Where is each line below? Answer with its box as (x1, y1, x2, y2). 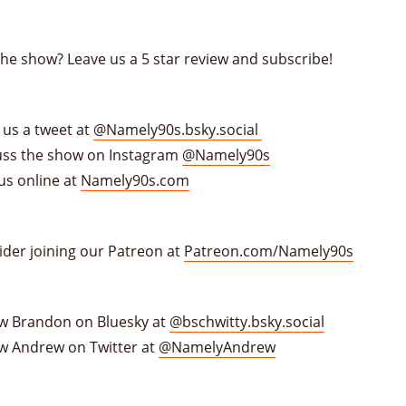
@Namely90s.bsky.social (93, 119, 262, 140)
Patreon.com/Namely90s (184, 240, 353, 261)
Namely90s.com (81, 169, 189, 190)
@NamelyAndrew (159, 336, 275, 357)
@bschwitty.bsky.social (169, 311, 324, 332)
